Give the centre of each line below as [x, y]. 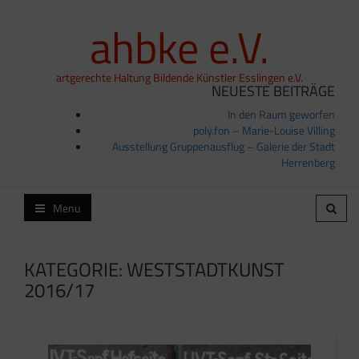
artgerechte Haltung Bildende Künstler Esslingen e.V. [179, 77]
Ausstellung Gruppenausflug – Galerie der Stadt [224, 146]
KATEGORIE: [75, 269]
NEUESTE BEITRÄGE [273, 91]
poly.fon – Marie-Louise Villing [264, 130]
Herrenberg [308, 162]
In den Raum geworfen [281, 114]
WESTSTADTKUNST [206, 269]
